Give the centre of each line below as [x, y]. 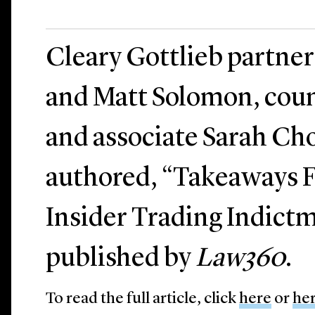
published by [121, 259]
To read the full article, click [143, 299]
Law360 [241, 259]
